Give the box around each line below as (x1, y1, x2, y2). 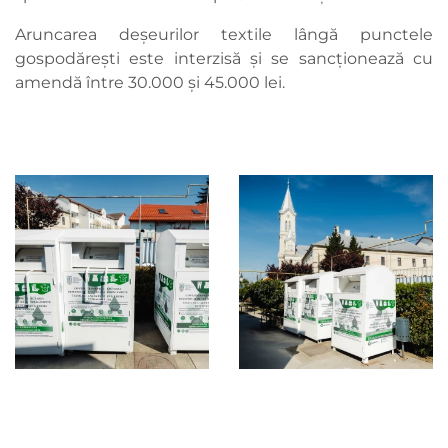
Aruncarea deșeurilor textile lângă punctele (15, 25, 433, 45)
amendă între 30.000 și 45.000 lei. (15, 73, 285, 93)
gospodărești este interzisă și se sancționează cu (15, 49, 433, 69)
